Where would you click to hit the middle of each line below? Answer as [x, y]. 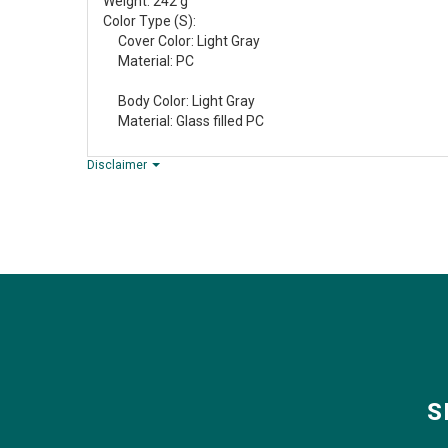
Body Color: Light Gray [179, 100]
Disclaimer [118, 164]
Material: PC [148, 60]
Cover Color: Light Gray [181, 40]
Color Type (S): [149, 20]
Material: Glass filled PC [183, 120]
